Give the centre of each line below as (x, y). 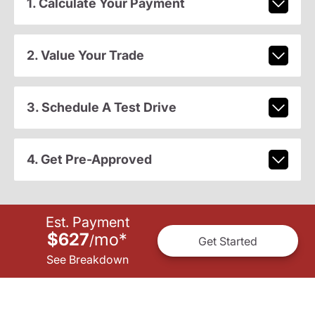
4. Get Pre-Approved (89, 160)
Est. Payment (87, 223)
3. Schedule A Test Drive (101, 108)
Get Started (228, 241)
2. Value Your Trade (85, 56)
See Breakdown (87, 260)
